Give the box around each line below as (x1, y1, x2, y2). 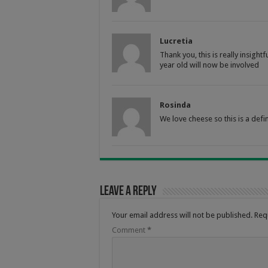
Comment (112, 225, 147, 234)
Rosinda (160, 100, 191, 109)
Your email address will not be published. (112, 210, 252, 220)
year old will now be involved (160, 60, 259, 69)
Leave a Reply (100, 184, 157, 199)
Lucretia (160, 36, 193, 45)
